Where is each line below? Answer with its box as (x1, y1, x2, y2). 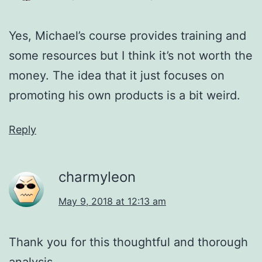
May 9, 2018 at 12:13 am (58, 195, 166, 207)
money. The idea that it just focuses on (9, 68, 225, 82)
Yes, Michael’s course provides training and (9, 28, 246, 43)
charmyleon (58, 168, 136, 185)
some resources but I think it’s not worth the (9, 48, 253, 63)
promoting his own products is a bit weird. (9, 88, 240, 102)
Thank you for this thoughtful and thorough (9, 235, 248, 249)
